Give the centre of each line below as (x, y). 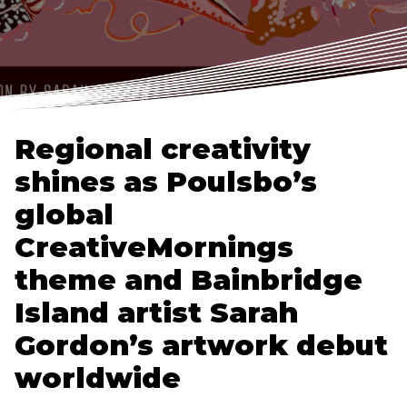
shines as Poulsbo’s (166, 182)
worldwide (98, 378)
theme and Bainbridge (189, 280)
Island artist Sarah (156, 313)
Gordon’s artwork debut (201, 345)
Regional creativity (163, 149)
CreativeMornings (154, 247)
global (64, 214)
